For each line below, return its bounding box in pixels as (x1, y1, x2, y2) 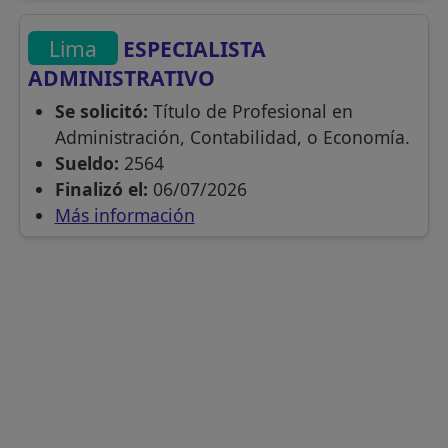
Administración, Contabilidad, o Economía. (54, 124, 410, 149)
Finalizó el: (54, 176, 148, 201)
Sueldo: (54, 150, 119, 175)
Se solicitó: (54, 98, 148, 123)
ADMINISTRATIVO (28, 62, 216, 92)
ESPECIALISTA (118, 33, 267, 63)
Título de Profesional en (147, 98, 353, 123)
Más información (54, 202, 195, 227)
